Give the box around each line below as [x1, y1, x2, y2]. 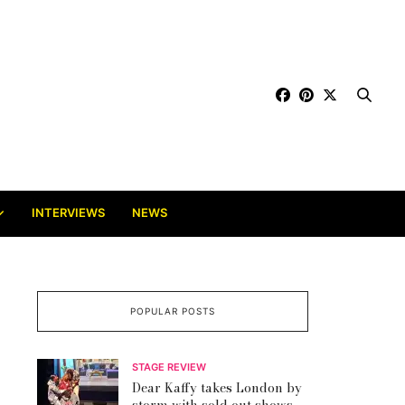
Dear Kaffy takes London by [132, 378, 302, 399]
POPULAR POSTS [129, 305, 215, 316]
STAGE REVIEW [132, 361, 206, 374]
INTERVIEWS [32, 205, 105, 221]
